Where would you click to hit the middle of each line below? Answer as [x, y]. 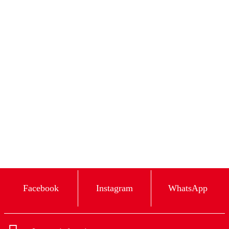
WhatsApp [188, 188]
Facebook [41, 188]
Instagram [114, 188]
